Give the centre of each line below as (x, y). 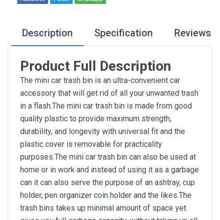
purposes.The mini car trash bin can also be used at (108, 157)
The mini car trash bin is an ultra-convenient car (100, 80)
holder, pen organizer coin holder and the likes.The (106, 195)
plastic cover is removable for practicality (91, 144)
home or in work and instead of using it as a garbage (110, 170)
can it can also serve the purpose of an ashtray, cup (108, 182)
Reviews (193, 33)
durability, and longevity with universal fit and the (103, 131)
